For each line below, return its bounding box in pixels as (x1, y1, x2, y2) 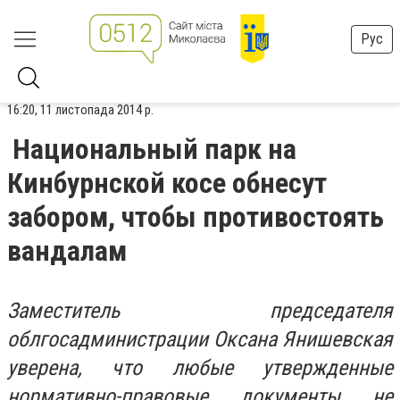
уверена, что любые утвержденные (7, 355, 393, 380)
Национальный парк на (12, 132, 296, 166)
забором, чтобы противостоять (7, 200, 384, 234)
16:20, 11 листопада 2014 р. (7, 102, 154, 118)
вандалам (7, 234, 127, 268)
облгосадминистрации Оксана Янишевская (7, 327, 393, 352)
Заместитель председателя (7, 298, 393, 323)
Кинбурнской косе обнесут (7, 166, 327, 200)
